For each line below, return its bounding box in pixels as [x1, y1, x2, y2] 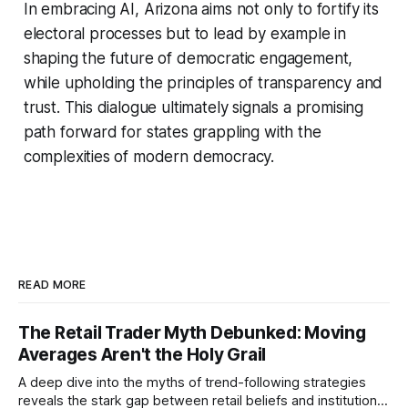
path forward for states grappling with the [23, 122, 321, 141]
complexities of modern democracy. [23, 147, 275, 166]
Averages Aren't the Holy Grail [18, 343, 267, 365]
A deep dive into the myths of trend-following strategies [18, 373, 366, 391]
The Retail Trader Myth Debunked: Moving [18, 321, 366, 343]
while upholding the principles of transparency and [23, 73, 383, 92]
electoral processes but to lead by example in [23, 24, 347, 43]
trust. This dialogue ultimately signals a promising [23, 97, 364, 117]
